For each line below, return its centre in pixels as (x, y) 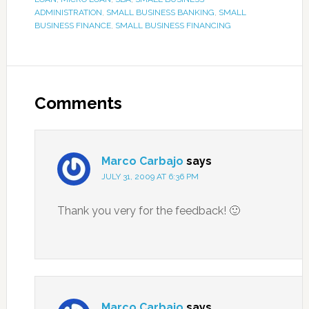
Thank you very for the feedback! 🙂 (148, 211)
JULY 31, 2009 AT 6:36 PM (150, 177)
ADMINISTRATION (68, 13)
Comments (78, 103)
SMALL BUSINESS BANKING (160, 13)
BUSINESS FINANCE (72, 26)
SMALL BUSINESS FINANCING (173, 26)
